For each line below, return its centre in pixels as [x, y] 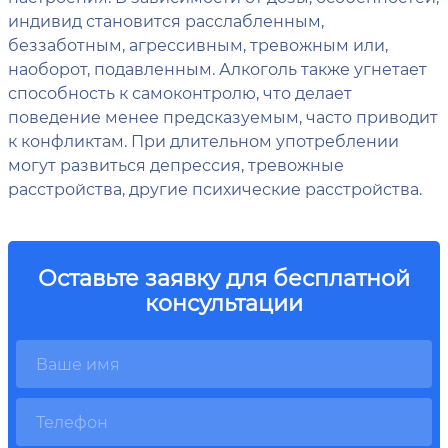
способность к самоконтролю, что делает [180, 93]
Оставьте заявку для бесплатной [224, 278]
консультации [224, 303]
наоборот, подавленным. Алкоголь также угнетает [217, 69]
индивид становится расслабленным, [166, 21]
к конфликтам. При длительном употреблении [203, 141]
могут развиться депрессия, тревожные [176, 165]
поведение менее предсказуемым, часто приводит [223, 117]
